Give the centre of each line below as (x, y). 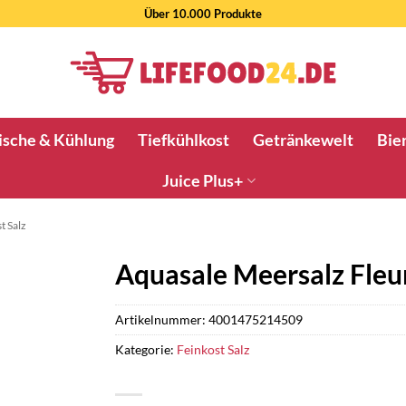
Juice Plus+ (203, 180)
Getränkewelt (303, 140)
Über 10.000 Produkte (203, 13)
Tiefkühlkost (183, 140)
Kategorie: (146, 349)
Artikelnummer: (162, 319)
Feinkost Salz (213, 349)
